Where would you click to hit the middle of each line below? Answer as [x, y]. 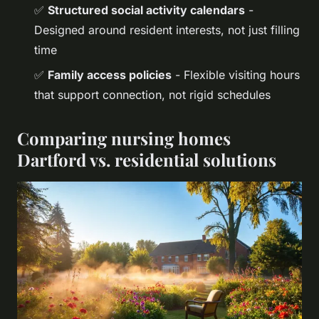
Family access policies [110, 74]
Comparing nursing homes [124, 138]
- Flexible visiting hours [236, 74]
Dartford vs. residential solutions [147, 159]
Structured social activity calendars [146, 10]
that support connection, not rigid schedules [152, 94]
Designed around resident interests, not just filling [167, 30]
